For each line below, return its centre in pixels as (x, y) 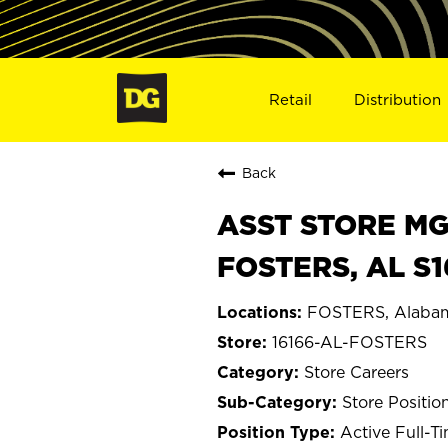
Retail (290, 99)
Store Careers (356, 371)
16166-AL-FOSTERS (349, 341)
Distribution (398, 99)
